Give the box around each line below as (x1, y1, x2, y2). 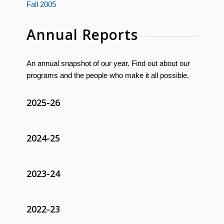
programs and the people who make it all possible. (26, 71, 189, 80)
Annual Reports (26, 24, 138, 44)
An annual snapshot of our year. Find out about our (26, 59, 190, 68)
